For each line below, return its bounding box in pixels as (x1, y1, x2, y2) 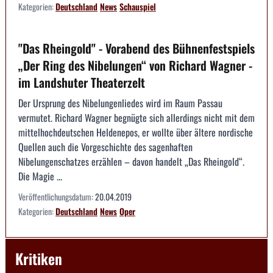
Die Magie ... (18, 169, 62, 184)
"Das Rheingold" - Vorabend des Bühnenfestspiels (18, 39, 255, 58)
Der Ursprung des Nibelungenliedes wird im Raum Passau (18, 96, 222, 111)
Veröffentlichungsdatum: (18, 190, 95, 204)
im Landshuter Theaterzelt (18, 73, 145, 92)
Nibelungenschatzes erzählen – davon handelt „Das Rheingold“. (18, 154, 244, 169)
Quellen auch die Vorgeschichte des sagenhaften (18, 140, 193, 155)
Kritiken (15, 247, 62, 270)
